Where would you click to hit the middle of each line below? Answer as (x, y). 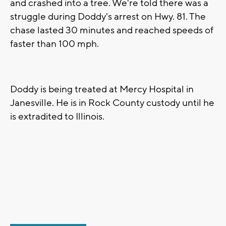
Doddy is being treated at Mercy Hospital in (102, 90)
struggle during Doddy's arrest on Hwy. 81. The (108, 17)
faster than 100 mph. (54, 44)
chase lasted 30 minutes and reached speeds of (112, 31)
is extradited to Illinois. (57, 117)
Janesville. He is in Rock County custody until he (112, 103)
